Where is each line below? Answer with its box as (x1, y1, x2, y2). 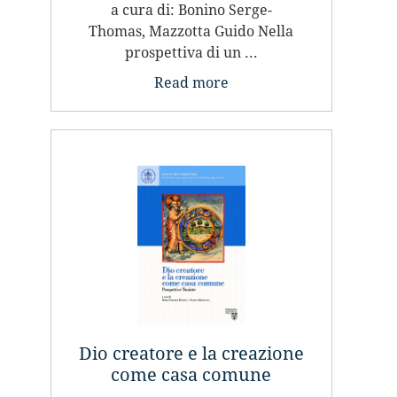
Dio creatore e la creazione (78, 343, 304, 365)
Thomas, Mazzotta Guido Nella (89, 23, 294, 41)
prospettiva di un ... (124, 44, 258, 62)
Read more (153, 74, 229, 92)
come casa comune (111, 364, 272, 386)
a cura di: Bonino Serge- (110, 2, 272, 19)
